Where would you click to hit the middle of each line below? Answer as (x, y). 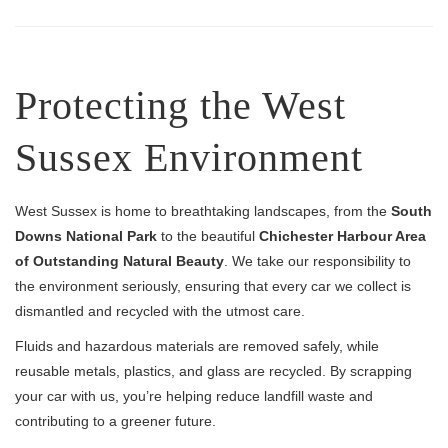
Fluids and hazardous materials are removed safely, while (197, 346)
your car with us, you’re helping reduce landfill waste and (194, 396)
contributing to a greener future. (115, 421)
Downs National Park (86, 236)
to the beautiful (208, 236)
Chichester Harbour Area (342, 236)
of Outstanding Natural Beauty (119, 261)
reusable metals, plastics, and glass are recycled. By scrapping (213, 371)
